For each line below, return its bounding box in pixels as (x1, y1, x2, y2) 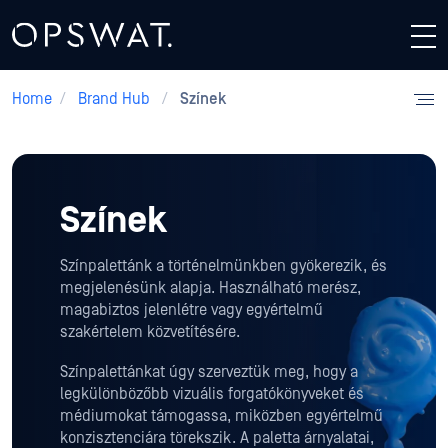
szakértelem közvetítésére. (60, 323, 240, 341)
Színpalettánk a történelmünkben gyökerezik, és (60, 257, 387, 275)
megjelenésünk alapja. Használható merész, (60, 279, 361, 297)
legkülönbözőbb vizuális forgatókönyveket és (60, 385, 364, 403)
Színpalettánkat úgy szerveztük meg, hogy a (60, 363, 358, 381)
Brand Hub (74, 90, 154, 108)
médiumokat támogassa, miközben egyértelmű (60, 407, 383, 425)
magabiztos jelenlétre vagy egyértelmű (60, 301, 323, 319)
